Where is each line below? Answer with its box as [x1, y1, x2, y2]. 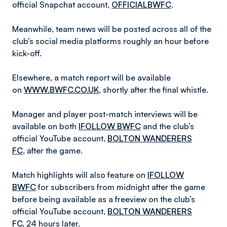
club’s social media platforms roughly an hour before [12, 36, 209, 46]
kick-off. [12, 48, 42, 58]
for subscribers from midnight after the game [38, 182, 205, 192]
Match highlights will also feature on [12, 170, 147, 180]
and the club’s [143, 121, 194, 131]
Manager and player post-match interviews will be [12, 109, 198, 119]
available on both [12, 121, 79, 131]
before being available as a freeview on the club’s [12, 194, 195, 204]
